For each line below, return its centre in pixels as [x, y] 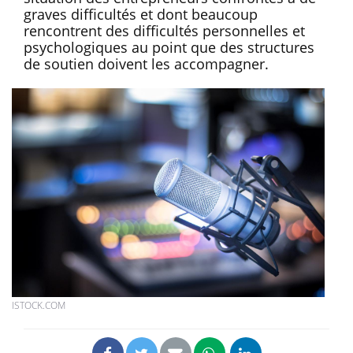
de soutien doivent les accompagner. [146, 63]
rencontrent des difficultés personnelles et [164, 30]
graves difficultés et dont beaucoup [141, 14]
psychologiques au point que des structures [169, 47]
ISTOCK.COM [39, 305]
